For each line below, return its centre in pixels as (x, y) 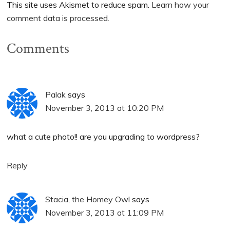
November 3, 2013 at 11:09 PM (105, 212)
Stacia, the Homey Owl (88, 199)
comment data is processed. (58, 18)
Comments (38, 48)
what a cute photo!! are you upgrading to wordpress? (103, 136)
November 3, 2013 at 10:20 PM (105, 108)
